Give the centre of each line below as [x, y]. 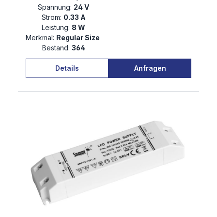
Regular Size [79, 38]
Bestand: [56, 48]
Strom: [51, 17]
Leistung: [56, 28]
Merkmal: [40, 38]
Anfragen [150, 68]
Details [67, 68]
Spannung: [55, 7]
